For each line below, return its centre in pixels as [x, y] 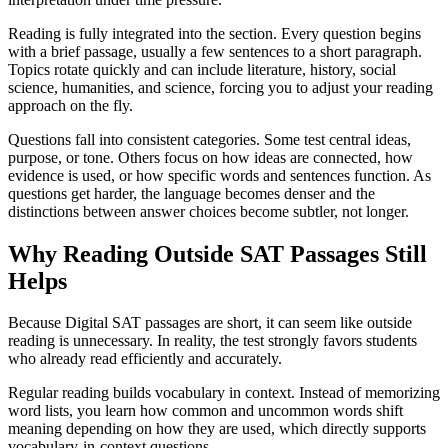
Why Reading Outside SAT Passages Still [217, 253]
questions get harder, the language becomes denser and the [191, 193]
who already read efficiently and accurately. [145, 359]
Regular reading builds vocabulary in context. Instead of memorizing [224, 393]
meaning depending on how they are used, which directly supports [217, 429]
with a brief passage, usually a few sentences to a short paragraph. [215, 51]
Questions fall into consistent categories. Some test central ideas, [209, 139]
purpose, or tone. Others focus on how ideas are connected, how [210, 157]
